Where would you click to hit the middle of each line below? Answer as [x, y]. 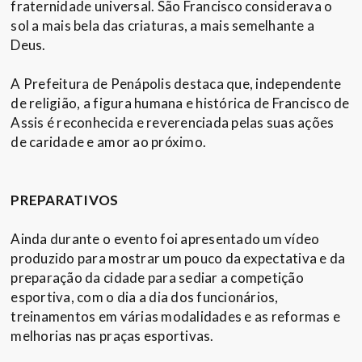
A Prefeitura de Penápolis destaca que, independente [176, 84]
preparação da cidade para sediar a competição [157, 278]
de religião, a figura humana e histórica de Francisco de [180, 103]
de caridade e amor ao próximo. [109, 142]
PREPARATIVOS [65, 200]
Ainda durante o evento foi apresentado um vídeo [165, 239]
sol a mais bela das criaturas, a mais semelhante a [163, 26]
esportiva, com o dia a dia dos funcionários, [145, 297]
